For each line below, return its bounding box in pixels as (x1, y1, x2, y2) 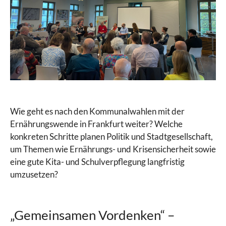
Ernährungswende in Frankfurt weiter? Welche (10, 118, 183, 129)
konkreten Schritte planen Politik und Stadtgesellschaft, (10, 131, 213, 142)
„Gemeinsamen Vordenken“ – (10, 206, 175, 223)
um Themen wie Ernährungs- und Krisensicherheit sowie (10, 143, 216, 154)
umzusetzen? (10, 168, 58, 180)
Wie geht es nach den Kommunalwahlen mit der (10, 105, 185, 117)
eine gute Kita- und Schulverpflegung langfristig (10, 156, 185, 167)
